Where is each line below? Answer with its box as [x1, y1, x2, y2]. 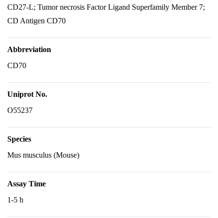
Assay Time [7, 180, 46, 188]
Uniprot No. [7, 90, 47, 98]
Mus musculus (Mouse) [7, 151, 79, 159]
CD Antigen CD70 [7, 17, 66, 25]
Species [7, 135, 31, 143]
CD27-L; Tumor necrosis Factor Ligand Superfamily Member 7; [7, 3, 205, 11]
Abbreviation [7, 45, 51, 54]
